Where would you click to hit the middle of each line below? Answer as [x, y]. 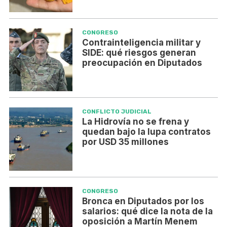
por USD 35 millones [125, 142]
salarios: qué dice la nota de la [147, 212]
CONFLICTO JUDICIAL [117, 112]
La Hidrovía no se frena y [135, 122]
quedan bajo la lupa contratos [146, 132]
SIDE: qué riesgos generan [139, 52]
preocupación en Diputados [142, 63]
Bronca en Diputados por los [143, 201]
